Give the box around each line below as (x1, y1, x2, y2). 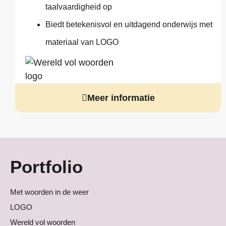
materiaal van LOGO (45, 37, 119, 46)
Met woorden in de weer (10, 187, 89, 196)
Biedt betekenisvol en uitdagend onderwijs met (45, 20, 212, 29)
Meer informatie (87, 92, 155, 103)
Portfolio (10, 156, 83, 177)
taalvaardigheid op (45, 2, 112, 11)
